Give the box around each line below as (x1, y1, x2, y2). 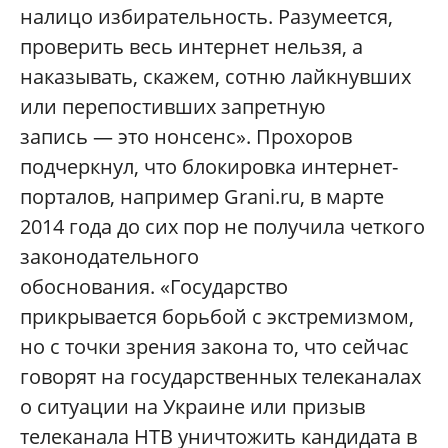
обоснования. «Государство (20, 273, 288, 301)
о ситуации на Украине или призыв (20, 393, 365, 421)
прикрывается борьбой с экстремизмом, (20, 303, 414, 331)
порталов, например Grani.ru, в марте (20, 183, 384, 211)
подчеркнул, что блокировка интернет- (20, 153, 398, 181)
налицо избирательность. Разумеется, (20, 3, 393, 31)
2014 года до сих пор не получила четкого (20, 213, 425, 241)
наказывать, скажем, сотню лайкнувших (20, 63, 411, 91)
